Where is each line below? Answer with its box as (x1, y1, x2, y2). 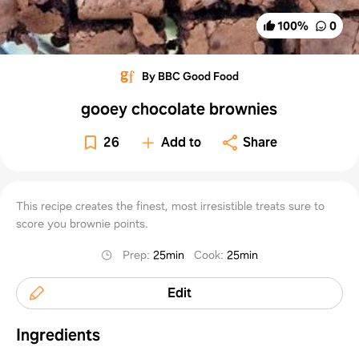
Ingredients (16, 324, 100, 345)
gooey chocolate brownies (81, 98, 278, 119)
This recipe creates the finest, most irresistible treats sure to (16, 198, 325, 213)
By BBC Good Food (142, 68, 240, 83)
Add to (161, 133, 202, 151)
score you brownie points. (16, 216, 148, 231)
